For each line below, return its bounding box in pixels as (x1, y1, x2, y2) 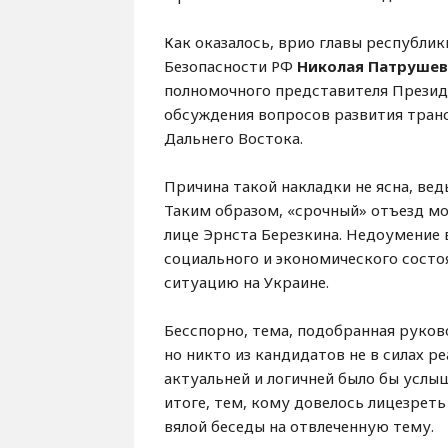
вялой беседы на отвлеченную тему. (164, 416, 435, 436)
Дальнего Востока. (164, 128, 304, 148)
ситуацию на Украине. (164, 272, 330, 292)
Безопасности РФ (164, 56, 298, 76)
